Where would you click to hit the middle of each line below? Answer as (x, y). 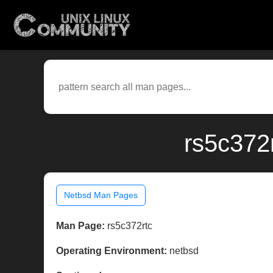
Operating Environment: (112, 251)
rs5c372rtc (129, 226)
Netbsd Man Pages (101, 195)
